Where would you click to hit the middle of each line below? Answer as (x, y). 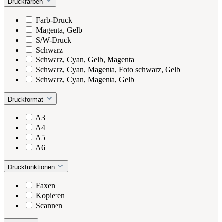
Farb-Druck (54, 20)
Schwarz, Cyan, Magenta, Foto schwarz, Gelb (108, 69)
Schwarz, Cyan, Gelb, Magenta (85, 59)
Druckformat (27, 99)
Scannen (49, 205)
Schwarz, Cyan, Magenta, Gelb (85, 79)
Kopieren (50, 195)
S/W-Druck (54, 40)
